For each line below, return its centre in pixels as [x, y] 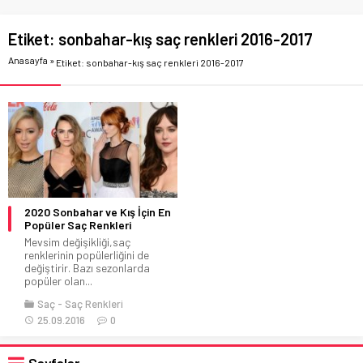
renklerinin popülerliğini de [87, 254]
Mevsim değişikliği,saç [77, 241]
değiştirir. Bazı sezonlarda [87, 267]
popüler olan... [58, 280]
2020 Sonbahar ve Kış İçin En [98, 211]
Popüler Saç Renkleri [78, 224]
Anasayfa [28, 60]
